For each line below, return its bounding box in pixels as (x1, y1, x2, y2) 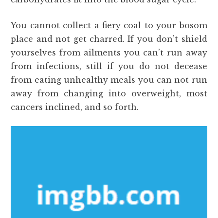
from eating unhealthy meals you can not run (11, 75, 207, 85)
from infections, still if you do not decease (11, 61, 207, 71)
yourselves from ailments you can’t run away (11, 48, 207, 57)
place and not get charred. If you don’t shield (11, 34, 207, 44)
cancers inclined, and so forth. (11, 102, 139, 112)
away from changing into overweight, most (11, 89, 207, 98)
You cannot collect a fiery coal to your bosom (11, 20, 207, 30)
